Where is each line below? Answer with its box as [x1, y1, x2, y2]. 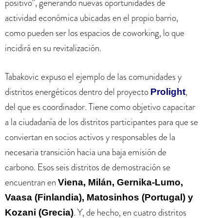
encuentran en [5, 176, 58, 189]
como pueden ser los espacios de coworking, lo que [5, 26, 184, 39]
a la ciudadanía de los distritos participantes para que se [5, 115, 198, 128]
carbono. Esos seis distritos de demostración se [5, 161, 170, 174]
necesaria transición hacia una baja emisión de [5, 145, 166, 159]
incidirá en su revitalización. [5, 41, 101, 54]
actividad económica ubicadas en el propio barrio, [5, 11, 178, 24]
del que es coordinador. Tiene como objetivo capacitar [5, 100, 195, 113]
